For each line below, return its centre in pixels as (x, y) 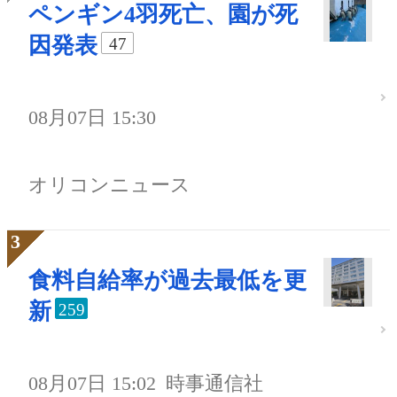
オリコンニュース (109, 185)
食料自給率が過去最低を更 (167, 281)
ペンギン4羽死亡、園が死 (163, 15)
